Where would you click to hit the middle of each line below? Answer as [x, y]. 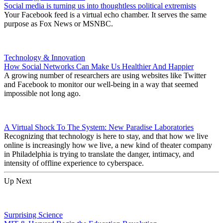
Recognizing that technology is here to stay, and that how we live [106, 136]
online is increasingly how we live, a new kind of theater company [108, 145]
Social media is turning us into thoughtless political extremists [100, 5]
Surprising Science [33, 215]
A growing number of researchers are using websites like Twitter [105, 75]
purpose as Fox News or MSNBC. [58, 23]
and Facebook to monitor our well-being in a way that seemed [101, 84]
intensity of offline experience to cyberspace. [75, 163]
